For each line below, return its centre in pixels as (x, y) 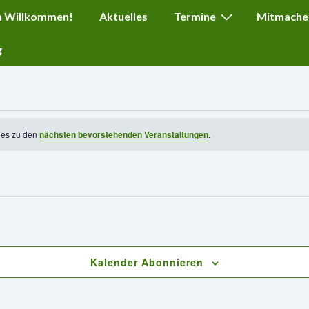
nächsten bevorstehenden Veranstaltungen (123, 135)
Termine (195, 16)
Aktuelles (123, 16)
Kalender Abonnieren (147, 262)
